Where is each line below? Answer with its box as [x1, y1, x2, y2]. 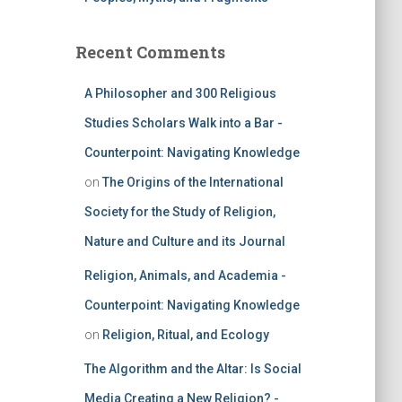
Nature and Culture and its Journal [83, 234, 285, 249]
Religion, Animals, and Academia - [83, 268, 286, 283]
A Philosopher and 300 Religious [83, 86, 276, 100]
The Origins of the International [101, 175, 284, 189]
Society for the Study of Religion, [83, 205, 275, 219]
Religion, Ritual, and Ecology [101, 328, 269, 342]
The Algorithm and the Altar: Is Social [83, 362, 301, 376]
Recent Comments [74, 41, 225, 63]
